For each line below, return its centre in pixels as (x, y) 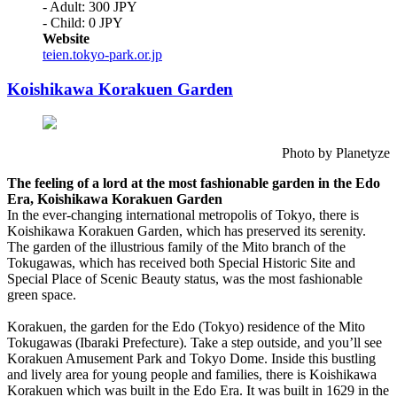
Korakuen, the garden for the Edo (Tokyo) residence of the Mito (186, 327)
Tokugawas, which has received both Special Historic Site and (181, 263)
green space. (42, 295)
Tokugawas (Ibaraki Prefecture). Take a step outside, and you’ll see (195, 343)
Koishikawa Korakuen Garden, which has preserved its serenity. (187, 231)
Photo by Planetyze (336, 153)
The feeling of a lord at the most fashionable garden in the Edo (194, 183)
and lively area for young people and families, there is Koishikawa (192, 375)
